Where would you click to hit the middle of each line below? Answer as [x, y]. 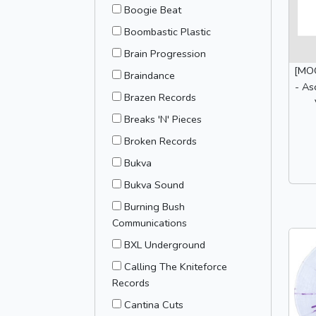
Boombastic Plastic [168, 32]
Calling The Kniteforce [176, 267]
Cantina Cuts [154, 305]
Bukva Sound [154, 185]
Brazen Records [160, 97]
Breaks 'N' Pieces [163, 119]
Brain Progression [165, 54]
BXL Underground [165, 245]
